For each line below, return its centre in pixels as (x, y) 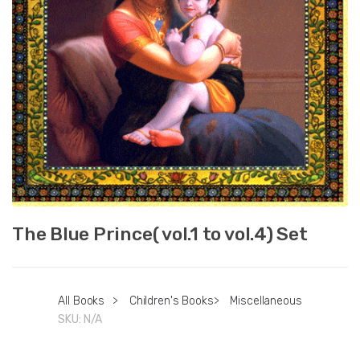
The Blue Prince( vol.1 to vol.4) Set (160, 234)
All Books (82, 301)
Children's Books (171, 301)
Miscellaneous (266, 301)
